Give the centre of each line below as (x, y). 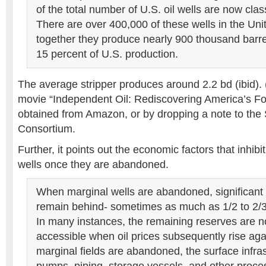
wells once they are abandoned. (93, 164)
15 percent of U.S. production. (107, 54)
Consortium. (47, 129)
